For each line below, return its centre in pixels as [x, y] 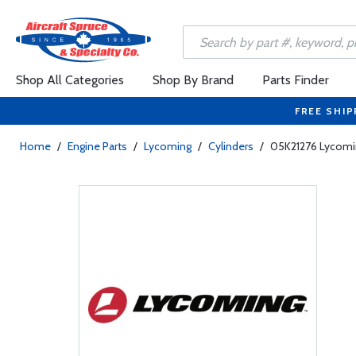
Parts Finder [296, 80]
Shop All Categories [70, 80]
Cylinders [231, 146]
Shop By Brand [193, 80]
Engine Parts [97, 146]
